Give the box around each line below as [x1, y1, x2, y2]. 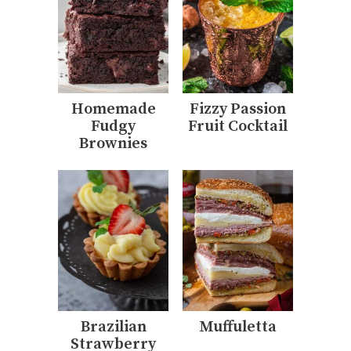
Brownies [79, 134, 147, 154]
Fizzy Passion [190, 100, 286, 120]
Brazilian [80, 317, 147, 337]
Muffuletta [199, 317, 277, 337]
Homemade [71, 100, 156, 120]
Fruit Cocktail [188, 117, 288, 137]
